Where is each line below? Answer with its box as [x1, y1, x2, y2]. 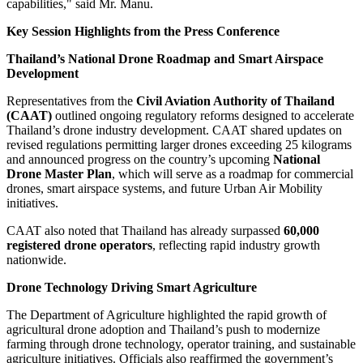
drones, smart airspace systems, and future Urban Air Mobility [6, 181, 322, 196]
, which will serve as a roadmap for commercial [112, 167, 353, 181]
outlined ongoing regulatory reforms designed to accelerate [52, 109, 354, 123]
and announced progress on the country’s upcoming [6, 152, 273, 167]
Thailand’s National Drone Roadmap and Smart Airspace [6, 52, 323, 66]
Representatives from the [6, 94, 136, 109]
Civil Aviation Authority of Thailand [136, 94, 335, 109]
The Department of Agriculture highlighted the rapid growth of [6, 308, 327, 322]
